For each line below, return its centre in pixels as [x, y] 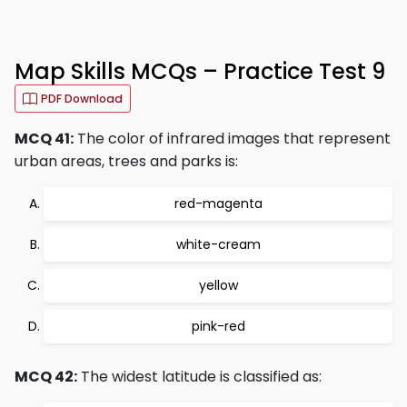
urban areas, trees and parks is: [126, 161]
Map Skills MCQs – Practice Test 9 [200, 71]
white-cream [218, 244]
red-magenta [218, 203]
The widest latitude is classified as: [199, 377]
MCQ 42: [46, 377]
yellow [218, 285]
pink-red [218, 326]
